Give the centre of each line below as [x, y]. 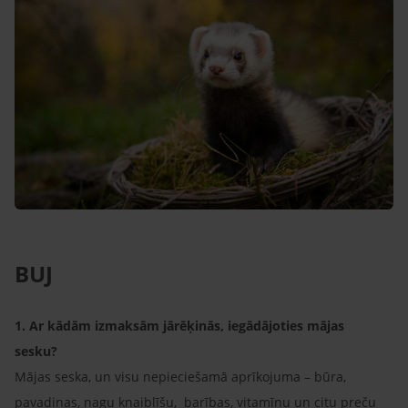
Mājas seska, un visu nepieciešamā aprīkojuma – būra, [180, 376]
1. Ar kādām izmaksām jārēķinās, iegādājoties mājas [179, 325]
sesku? [38, 351]
